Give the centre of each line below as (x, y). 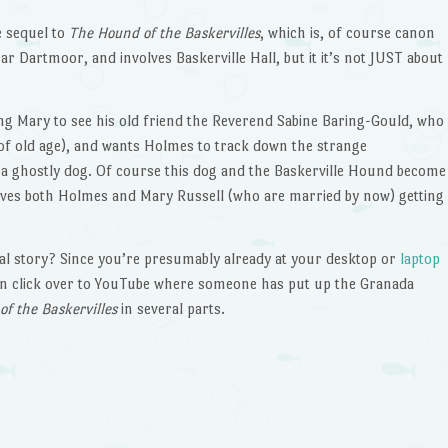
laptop (419, 259)
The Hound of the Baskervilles (164, 33)
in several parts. (170, 309)
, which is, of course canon (347, 33)
